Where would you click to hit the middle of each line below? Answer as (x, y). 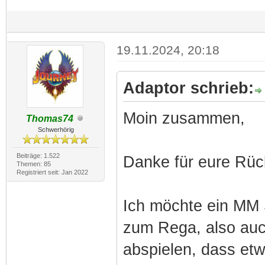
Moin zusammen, (184, 118)
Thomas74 (50, 118)
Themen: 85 (33, 164)
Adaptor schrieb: (188, 88)
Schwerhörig (56, 129)
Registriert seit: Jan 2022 (52, 172)
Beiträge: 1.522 (38, 155)
